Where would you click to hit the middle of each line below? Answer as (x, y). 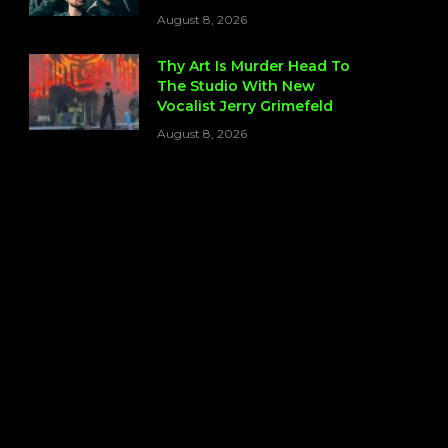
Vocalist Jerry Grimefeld (245, 106)
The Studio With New (236, 86)
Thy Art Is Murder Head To (253, 66)
